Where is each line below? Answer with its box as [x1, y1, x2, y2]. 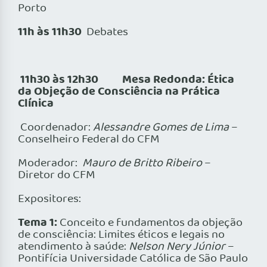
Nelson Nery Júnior [129, 238, 225, 256]
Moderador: [18, 154, 82, 173]
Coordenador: [20, 119, 93, 137]
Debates [82, 23, 128, 42]
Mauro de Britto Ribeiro [82, 154, 202, 173]
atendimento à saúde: [18, 238, 129, 256]
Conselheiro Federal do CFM [18, 131, 160, 149]
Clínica [18, 94, 54, 114]
